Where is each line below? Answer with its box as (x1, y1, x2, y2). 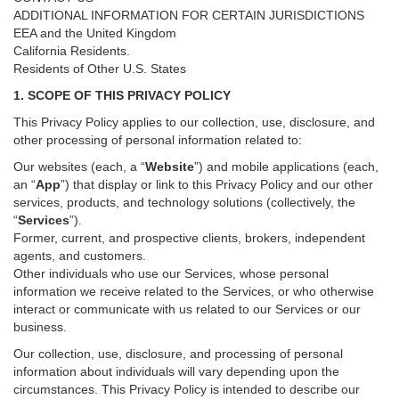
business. (13, 320, 67, 334)
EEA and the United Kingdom (13, 26, 176, 40)
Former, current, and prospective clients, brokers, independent (13, 231, 365, 245)
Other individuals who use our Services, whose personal (13, 266, 329, 281)
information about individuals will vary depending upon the (13, 364, 339, 379)
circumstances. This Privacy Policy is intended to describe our (13, 382, 360, 396)
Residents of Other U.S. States (13, 61, 186, 76)
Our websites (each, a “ (13, 159, 145, 174)
